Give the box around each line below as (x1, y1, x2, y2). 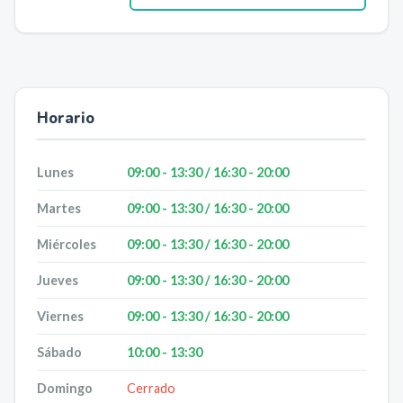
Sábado (37, 345, 82, 360)
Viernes (37, 309, 84, 324)
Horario (37, 108, 94, 129)
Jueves (37, 273, 78, 288)
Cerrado (127, 381, 175, 396)
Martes (37, 201, 81, 216)
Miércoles (37, 237, 96, 252)
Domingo (37, 381, 93, 396)
